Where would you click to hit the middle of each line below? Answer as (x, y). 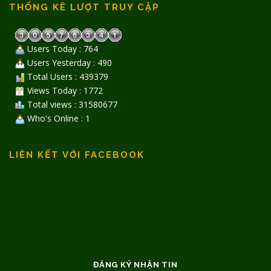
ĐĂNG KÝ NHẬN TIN (135, 265)
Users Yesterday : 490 (68, 62)
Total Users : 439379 (67, 76)
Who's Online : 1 (57, 118)
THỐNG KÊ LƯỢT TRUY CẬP (84, 8)
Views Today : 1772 (64, 90)
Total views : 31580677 (71, 104)
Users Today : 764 (61, 48)
